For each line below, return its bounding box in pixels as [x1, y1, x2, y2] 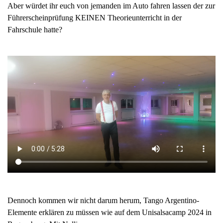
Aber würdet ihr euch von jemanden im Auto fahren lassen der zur [7, 1, 215, 10]
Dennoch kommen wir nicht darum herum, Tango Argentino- [7, 196, 199, 205]
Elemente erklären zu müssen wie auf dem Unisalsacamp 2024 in [7, 208, 212, 217]
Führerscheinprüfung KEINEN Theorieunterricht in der [7, 13, 182, 22]
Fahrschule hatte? [7, 25, 62, 34]
